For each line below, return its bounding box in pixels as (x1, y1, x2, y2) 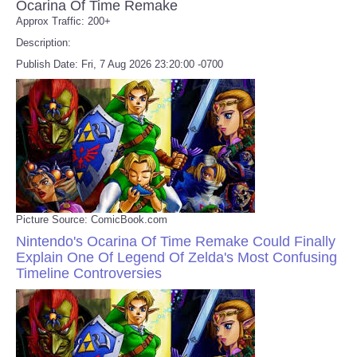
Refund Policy (37, 29, 125, 45)
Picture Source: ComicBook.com (16, 213, 167, 226)
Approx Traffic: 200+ (16, 14, 111, 27)
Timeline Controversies (16, 265, 162, 281)
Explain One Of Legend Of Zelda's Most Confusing (16, 249, 337, 265)
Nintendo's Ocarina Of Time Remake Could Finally (16, 233, 335, 249)
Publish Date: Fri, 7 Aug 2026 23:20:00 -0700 (16, 57, 223, 70)
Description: (16, 36, 71, 49)
